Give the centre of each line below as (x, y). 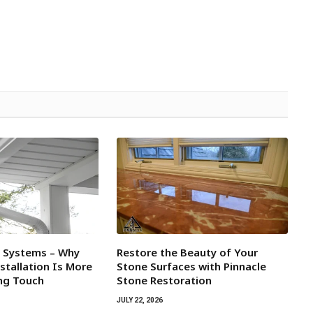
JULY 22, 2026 (139, 300)
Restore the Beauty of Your (187, 253)
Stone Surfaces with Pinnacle (191, 267)
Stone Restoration (164, 281)
